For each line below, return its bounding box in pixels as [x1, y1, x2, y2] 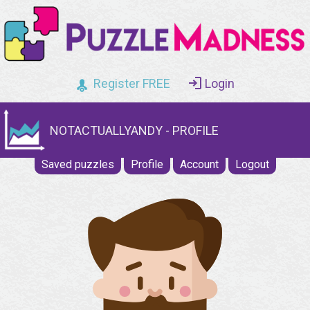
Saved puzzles [41, 158, 114, 172]
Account [179, 158, 219, 172]
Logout [235, 158, 269, 172]
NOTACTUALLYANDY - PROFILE [50, 122, 219, 138]
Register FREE [93, 76, 170, 91]
